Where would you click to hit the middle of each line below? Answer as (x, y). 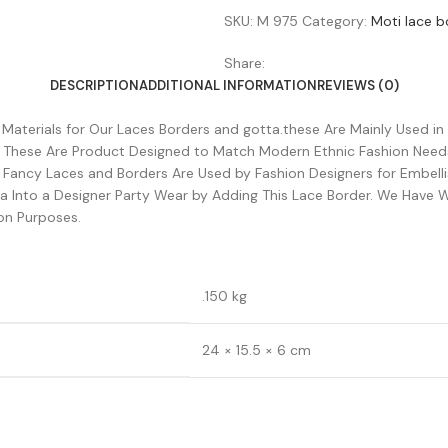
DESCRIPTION (94, 85)
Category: (334, 21)
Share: (244, 63)
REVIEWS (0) (357, 85)
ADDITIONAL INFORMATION (227, 85)
